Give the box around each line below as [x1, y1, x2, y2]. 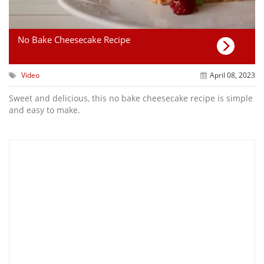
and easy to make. [9, 104, 80, 116]
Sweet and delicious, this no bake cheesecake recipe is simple [9, 93, 253, 104]
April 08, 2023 [209, 70, 255, 81]
